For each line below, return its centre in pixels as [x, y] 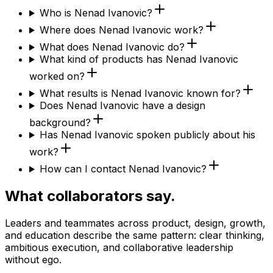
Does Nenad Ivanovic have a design [122, 106]
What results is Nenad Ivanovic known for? [140, 94]
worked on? [57, 76]
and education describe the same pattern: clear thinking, [135, 235]
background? [60, 123]
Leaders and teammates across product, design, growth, [135, 223]
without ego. [33, 259]
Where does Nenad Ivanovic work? [121, 30]
